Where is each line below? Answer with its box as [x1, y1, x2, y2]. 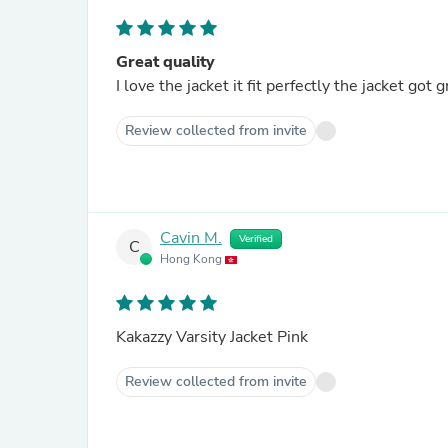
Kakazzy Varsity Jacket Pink [116, 326, 308, 348]
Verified [239, 232, 273, 246]
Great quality [116, 51, 215, 73]
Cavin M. [160, 227, 222, 250]
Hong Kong [160, 251, 225, 267]
